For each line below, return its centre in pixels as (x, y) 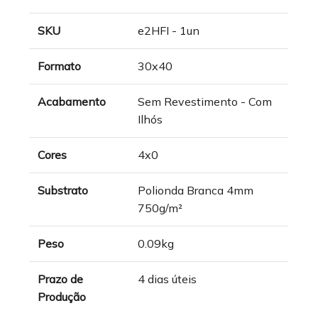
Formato (60, 66)
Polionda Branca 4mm (196, 190)
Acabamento (72, 102)
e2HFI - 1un (169, 31)
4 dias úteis (168, 279)
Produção (62, 297)
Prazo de (61, 279)
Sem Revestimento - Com (205, 102)
